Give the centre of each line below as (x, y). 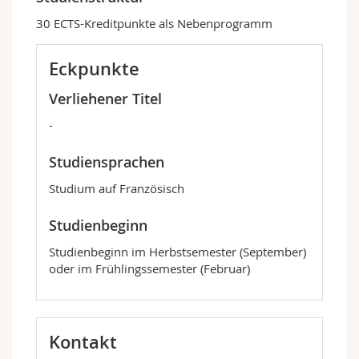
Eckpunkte (94, 69)
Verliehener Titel (105, 99)
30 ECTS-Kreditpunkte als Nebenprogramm (154, 24)
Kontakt (83, 343)
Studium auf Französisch (117, 189)
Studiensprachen (107, 162)
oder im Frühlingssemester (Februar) (149, 269)
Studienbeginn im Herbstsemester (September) (177, 252)
